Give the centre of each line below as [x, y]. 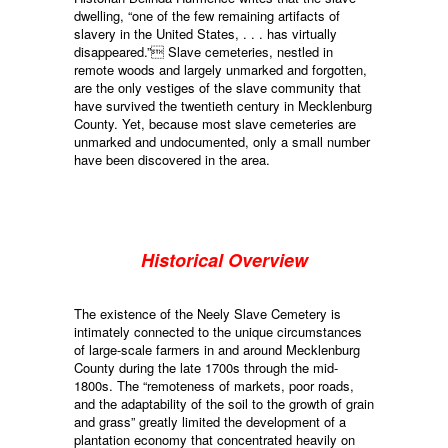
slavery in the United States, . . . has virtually [205, 34]
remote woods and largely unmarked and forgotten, [220, 70]
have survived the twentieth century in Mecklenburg [223, 106]
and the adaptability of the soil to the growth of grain [224, 404]
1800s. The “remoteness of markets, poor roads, [214, 386]
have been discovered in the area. [172, 160]
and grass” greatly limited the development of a [210, 422]
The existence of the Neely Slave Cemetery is [207, 314]
